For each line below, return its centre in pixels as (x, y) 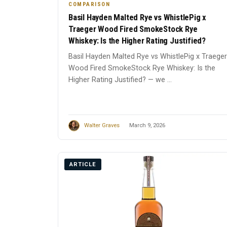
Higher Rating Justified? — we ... (120, 80)
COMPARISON (89, 5)
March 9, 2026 (147, 125)
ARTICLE (83, 165)
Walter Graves (102, 125)
